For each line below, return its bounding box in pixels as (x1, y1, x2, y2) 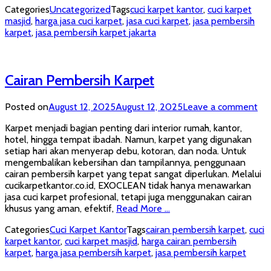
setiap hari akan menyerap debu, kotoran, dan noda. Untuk (5, 145, 246, 157)
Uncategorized (50, 4, 111, 16)
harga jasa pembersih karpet (36, 247, 151, 259)
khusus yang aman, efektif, (5, 203, 116, 215)
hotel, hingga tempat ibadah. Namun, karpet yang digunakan (5, 134, 252, 146)
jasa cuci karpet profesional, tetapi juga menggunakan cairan (5, 191, 252, 203)
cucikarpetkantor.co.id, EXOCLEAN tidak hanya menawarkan (5, 180, 251, 192)
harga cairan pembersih (142, 235, 237, 247)
